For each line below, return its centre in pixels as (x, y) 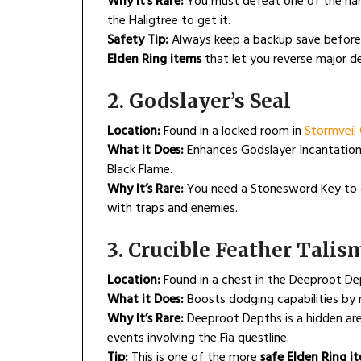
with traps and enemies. (172, 209)
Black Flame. (140, 170)
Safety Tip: (138, 41)
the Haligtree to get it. (169, 21)
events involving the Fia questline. (198, 339)
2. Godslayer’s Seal (199, 102)
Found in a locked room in (232, 132)
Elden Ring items (154, 60)
